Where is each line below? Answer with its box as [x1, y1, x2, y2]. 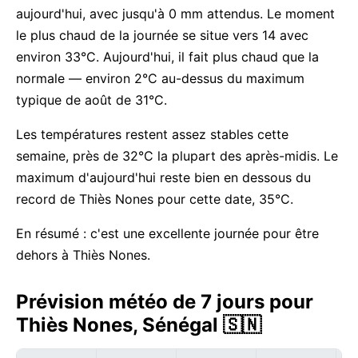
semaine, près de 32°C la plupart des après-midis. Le [16, 148, 338, 164]
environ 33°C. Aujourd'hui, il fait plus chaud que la [16, 49, 319, 65]
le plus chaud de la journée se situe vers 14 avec [16, 27, 308, 43]
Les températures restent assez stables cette [16, 126, 288, 142]
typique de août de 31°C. [16, 92, 167, 108]
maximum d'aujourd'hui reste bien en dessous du [16, 169, 311, 185]
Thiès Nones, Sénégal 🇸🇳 [16, 313, 261, 336]
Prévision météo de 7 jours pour [16, 290, 313, 313]
